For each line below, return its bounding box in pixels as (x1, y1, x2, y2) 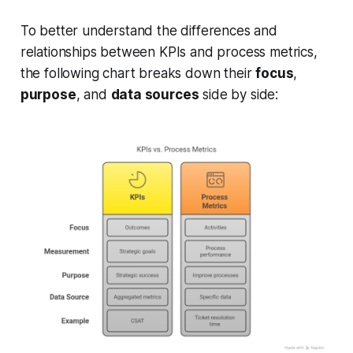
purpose (20, 86, 76, 102)
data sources (110, 86, 199, 102)
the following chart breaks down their (20, 65, 256, 81)
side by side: (199, 86, 279, 102)
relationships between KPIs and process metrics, (20, 43, 318, 60)
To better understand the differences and (20, 22, 277, 39)
